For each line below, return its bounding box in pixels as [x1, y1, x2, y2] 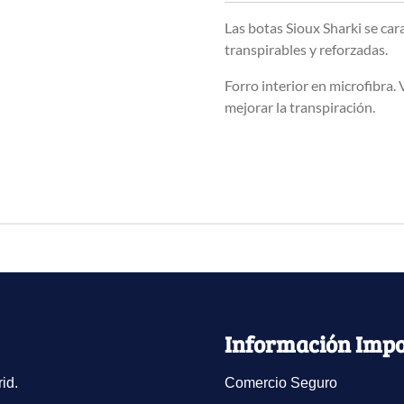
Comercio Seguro [225, 375, 337, 391]
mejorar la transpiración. [225, 97, 375, 115]
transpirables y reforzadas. [225, 40, 388, 58]
